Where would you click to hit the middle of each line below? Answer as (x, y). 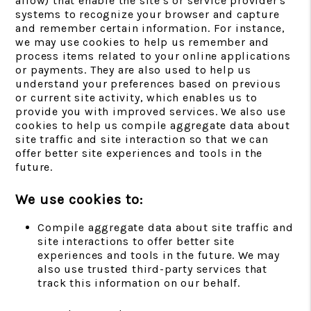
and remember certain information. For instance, (150, 28)
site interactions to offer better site (136, 241)
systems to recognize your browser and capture (148, 14)
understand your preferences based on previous (148, 84)
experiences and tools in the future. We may (159, 255)
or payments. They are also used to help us (133, 70)
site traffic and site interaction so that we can (142, 139)
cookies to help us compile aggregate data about (153, 125)
